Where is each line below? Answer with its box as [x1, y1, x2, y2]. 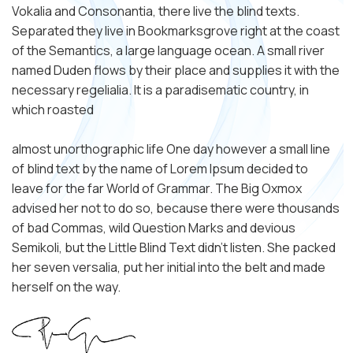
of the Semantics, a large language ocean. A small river [12, 42, 325, 60]
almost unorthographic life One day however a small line [12, 140, 330, 158]
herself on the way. [12, 278, 121, 296]
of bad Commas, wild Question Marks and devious [12, 219, 295, 237]
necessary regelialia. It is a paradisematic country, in [12, 81, 309, 99]
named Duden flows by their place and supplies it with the [12, 61, 340, 80]
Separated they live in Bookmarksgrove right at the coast [12, 22, 340, 40]
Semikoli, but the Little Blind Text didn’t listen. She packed [12, 239, 336, 257]
